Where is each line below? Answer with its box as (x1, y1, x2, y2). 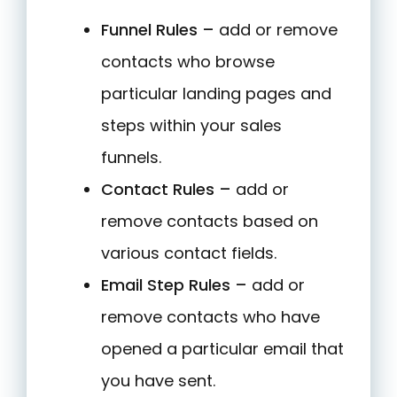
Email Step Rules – (101, 274, 247, 297)
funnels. (101, 146, 161, 169)
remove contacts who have (101, 306, 320, 329)
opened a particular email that (101, 338, 344, 361)
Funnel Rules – (101, 19, 214, 42)
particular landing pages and (101, 82, 331, 105)
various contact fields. (101, 242, 276, 265)
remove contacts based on (101, 210, 318, 233)
